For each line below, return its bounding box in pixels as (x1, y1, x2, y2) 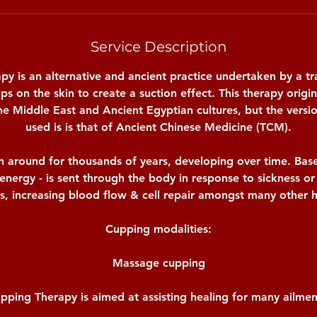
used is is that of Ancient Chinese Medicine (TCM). (25, 120, 292, 134)
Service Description (90, 38, 227, 55)
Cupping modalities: (105, 221, 212, 236)
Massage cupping (112, 255, 205, 270)
